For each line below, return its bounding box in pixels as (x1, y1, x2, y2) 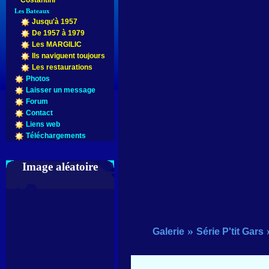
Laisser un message (26, 86, 95, 95)
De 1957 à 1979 (32, 29, 85, 38)
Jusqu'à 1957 (32, 17, 77, 26)
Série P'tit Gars (196, 226, 264, 237)
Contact (26, 109, 53, 118)
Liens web (26, 120, 60, 129)
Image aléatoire (22, 160, 98, 173)
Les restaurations (32, 63, 92, 72)
